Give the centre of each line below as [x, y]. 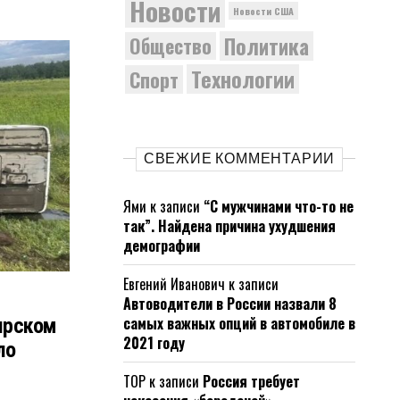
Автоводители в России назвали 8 [230, 304]
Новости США [263, 10]
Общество [171, 46]
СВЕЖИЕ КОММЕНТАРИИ [239, 158]
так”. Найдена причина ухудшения [229, 226]
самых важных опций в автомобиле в [239, 323]
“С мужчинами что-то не [279, 206]
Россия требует [251, 381]
